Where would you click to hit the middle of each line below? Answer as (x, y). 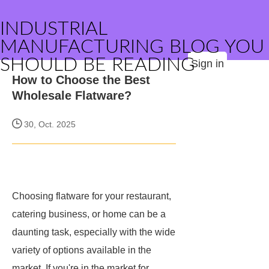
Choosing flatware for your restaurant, (92, 196)
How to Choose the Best (81, 80)
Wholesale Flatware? (72, 95)
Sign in (207, 64)
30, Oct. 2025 (49, 124)
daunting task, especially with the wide (94, 232)
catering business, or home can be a (89, 214)
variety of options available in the (82, 250)
